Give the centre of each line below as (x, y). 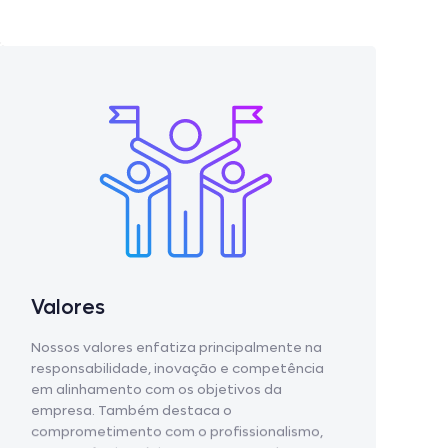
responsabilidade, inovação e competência (177, 369)
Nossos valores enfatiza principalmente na (176, 348)
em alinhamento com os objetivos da (156, 390)
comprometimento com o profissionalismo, (177, 432)
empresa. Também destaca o (131, 411)
